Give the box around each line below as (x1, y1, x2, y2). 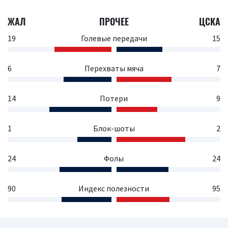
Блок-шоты (93, 123, 135, 133)
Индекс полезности (78, 183, 150, 193)
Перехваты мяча (84, 63, 144, 73)
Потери (100, 93, 128, 103)
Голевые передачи (80, 33, 147, 43)
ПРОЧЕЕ (99, 15, 129, 28)
